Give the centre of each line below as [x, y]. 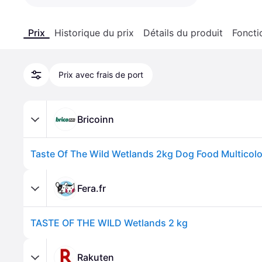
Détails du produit [183, 33]
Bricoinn [96, 119]
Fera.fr [92, 188]
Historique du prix [94, 33]
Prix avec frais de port [101, 75]
